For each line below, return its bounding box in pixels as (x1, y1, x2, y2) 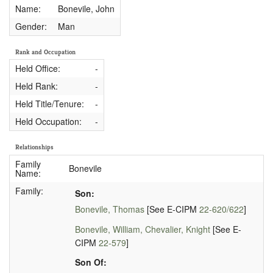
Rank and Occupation (15, 47, 76, 56)
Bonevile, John (57, 2, 115, 15)
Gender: (15, 19, 47, 32)
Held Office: (15, 62, 60, 75)
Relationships (15, 143, 54, 152)
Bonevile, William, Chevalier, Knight (74, 222, 210, 235)
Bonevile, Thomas (74, 203, 144, 216)
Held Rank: (15, 80, 58, 93)
